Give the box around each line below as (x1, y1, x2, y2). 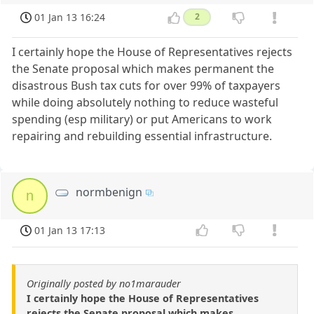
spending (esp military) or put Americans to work (12, 111, 273, 127)
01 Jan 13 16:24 (34, 11, 106, 25)
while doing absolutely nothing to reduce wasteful (12, 94, 279, 110)
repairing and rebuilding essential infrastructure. (12, 128, 273, 144)
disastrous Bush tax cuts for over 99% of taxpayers (12, 77, 281, 93)
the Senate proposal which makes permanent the (12, 60, 275, 76)
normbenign (76, 184, 143, 200)
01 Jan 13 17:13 (34, 223, 106, 237)
